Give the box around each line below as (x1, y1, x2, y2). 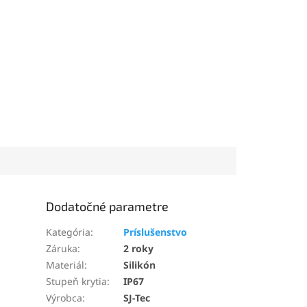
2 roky (123, 241, 154, 255)
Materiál (46, 258, 85, 271)
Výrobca (46, 291, 83, 304)
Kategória (46, 225, 91, 238)
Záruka (46, 241, 78, 255)
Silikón (123, 258, 156, 271)
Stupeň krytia (46, 274, 108, 288)
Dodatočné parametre (46, 198, 169, 214)
